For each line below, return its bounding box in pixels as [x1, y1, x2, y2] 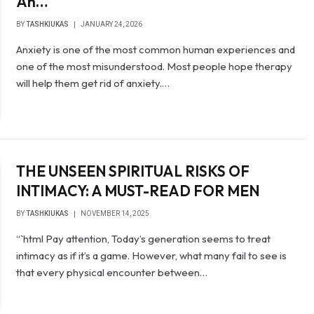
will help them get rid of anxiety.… [16, 76, 170, 90]
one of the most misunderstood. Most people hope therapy [16, 60, 293, 73]
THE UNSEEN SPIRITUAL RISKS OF [16, 162, 250, 181]
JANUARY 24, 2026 [81, 20, 143, 28]
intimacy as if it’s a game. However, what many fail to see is [16, 249, 287, 263]
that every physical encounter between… [16, 266, 208, 280]
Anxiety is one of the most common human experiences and [16, 43, 296, 56]
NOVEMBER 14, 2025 [81, 210, 150, 218]
